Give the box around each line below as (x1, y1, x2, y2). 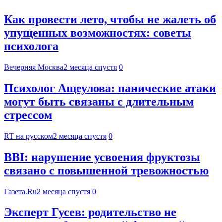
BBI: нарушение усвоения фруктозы (4, 150, 200, 164)
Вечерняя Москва (4, 62, 63, 71)
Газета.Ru (4, 187, 37, 196)
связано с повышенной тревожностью (4, 164, 209, 177)
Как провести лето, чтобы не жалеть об (4, 13, 216, 26)
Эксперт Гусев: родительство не (4, 206, 176, 219)
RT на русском (4, 131, 53, 140)
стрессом (4, 108, 52, 121)
